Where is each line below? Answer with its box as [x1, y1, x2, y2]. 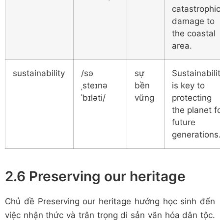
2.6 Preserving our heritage [5, 167, 186, 185]
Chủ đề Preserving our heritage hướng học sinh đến [5, 196, 215, 206]
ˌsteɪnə [81, 80, 108, 90]
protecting [172, 92, 212, 103]
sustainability [13, 68, 65, 78]
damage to [172, 16, 215, 26]
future [172, 117, 195, 127]
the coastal [172, 28, 216, 38]
